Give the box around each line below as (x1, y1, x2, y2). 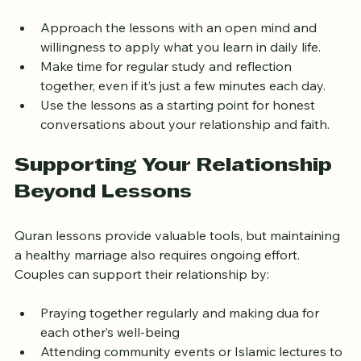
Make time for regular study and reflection (40, 85, 295, 102)
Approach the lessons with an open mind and (40, 47, 320, 64)
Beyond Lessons (15, 211, 192, 230)
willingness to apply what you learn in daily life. (40, 66, 327, 83)
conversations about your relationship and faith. (40, 143, 336, 160)
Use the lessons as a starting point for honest (40, 124, 318, 141)
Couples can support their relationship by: (15, 293, 269, 310)
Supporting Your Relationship (15, 185, 338, 203)
